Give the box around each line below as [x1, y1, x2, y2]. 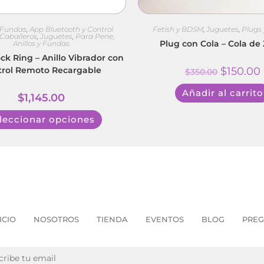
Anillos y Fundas [13, 38, 70, 48]
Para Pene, [75, 31, 115, 41]
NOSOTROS [33, 214, 79, 224]
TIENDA [96, 214, 128, 224]
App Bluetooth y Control [29, 24, 113, 34]
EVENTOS [145, 214, 184, 224]
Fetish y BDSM [153, 24, 204, 34]
